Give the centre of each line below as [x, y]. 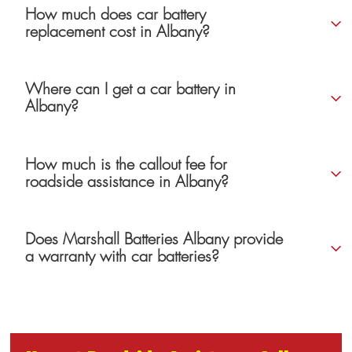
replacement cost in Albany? [118, 31]
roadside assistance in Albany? [127, 181]
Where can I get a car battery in [131, 90]
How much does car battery [116, 14]
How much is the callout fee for [126, 164]
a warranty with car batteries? [123, 257]
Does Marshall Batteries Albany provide [154, 240]
